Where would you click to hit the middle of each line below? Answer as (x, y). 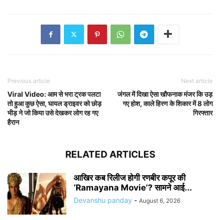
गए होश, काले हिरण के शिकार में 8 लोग (168, 103)
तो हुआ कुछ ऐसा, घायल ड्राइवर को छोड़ (55, 103)
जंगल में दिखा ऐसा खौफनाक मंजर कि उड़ (165, 94)
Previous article (29, 81)
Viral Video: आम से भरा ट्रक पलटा (54, 94)
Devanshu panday (103, 200)
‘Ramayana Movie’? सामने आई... (133, 187)
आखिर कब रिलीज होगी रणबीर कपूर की (130, 178)
